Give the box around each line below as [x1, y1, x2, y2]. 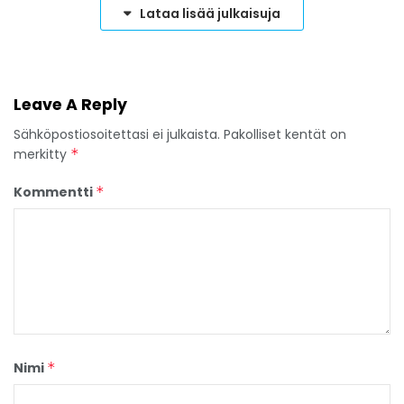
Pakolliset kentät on [224, 125, 346, 144]
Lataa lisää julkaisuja [140, 5, 280, 23]
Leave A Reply [14, 94, 127, 116]
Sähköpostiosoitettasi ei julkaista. [14, 125, 220, 144]
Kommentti [14, 183, 96, 202]
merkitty [14, 145, 70, 164]
